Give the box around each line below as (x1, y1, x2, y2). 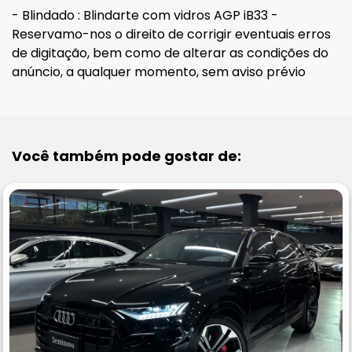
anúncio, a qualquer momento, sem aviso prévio (12, 63, 306, 82)
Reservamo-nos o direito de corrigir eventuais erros (12, 25, 331, 44)
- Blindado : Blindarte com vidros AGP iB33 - (12, 6, 278, 25)
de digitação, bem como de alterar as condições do (12, 44, 328, 63)
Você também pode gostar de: (12, 146, 241, 167)
